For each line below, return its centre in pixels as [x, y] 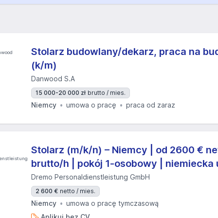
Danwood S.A [53, 79]
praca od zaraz [151, 105]
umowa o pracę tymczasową [112, 203]
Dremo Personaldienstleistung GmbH [91, 177]
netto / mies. [78, 191]
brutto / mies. [107, 93]
